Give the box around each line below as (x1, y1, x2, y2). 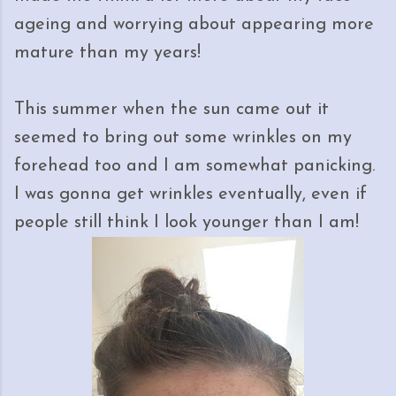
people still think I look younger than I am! (14, 214, 359, 232)
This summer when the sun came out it (14, 101, 329, 118)
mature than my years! (14, 44, 201, 62)
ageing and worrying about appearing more (14, 16, 374, 34)
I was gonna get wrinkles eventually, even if (14, 186, 367, 203)
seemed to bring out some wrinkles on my (14, 129, 352, 147)
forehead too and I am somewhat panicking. (14, 157, 375, 175)
